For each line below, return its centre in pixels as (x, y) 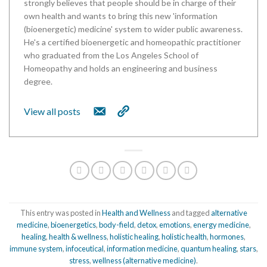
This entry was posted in (61, 213)
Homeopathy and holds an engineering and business (121, 68)
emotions (174, 225)
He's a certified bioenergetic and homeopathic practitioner (132, 42)
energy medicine (221, 225)
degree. (38, 81)
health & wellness (78, 237)
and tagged (190, 213)
